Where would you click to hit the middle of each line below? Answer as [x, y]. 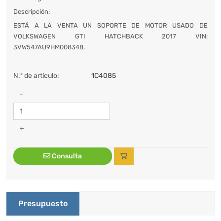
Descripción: [32, 11]
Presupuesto [43, 203]
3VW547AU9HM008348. [49, 47]
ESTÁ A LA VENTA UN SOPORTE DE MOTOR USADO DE [110, 25]
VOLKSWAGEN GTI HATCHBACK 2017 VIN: [110, 36]
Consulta [66, 156]
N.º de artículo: [36, 75]
